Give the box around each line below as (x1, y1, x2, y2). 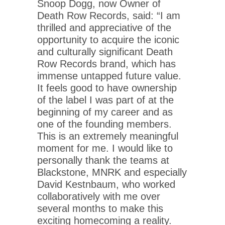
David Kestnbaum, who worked (37, 178, 175, 190)
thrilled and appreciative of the (37, 22, 171, 33)
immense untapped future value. (37, 70, 181, 81)
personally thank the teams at (37, 154, 169, 166)
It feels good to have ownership (37, 82, 177, 93)
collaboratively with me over (37, 190, 160, 202)
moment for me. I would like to (37, 142, 173, 154)
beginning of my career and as (37, 106, 173, 118)
